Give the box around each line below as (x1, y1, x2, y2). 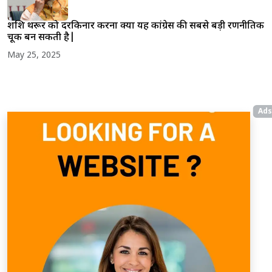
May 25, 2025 (7, 49, 61, 61)
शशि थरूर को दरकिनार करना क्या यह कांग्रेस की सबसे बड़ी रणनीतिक (7, 19, 264, 33)
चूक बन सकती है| (7, 31, 75, 44)
